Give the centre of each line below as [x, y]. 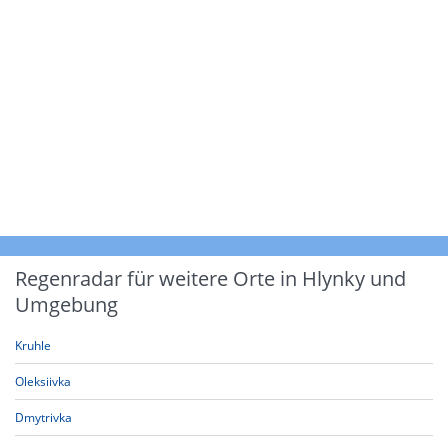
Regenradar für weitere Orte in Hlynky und [210, 278]
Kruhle [33, 345]
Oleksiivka [43, 381]
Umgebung [66, 304]
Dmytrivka [43, 417]
